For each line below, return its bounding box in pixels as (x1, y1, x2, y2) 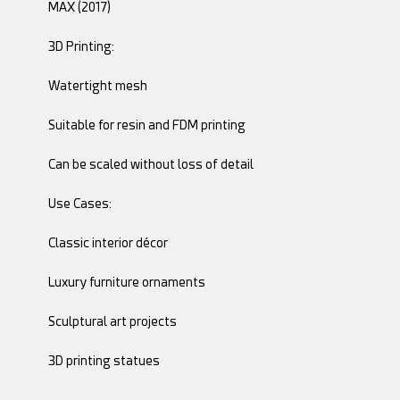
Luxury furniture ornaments (47, 274, 205, 289)
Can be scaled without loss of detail (47, 156, 254, 171)
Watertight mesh (47, 78, 147, 93)
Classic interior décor (47, 235, 168, 250)
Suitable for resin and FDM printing (47, 117, 246, 132)
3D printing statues (47, 353, 160, 368)
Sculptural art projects (47, 313, 177, 329)
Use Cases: (47, 196, 112, 211)
